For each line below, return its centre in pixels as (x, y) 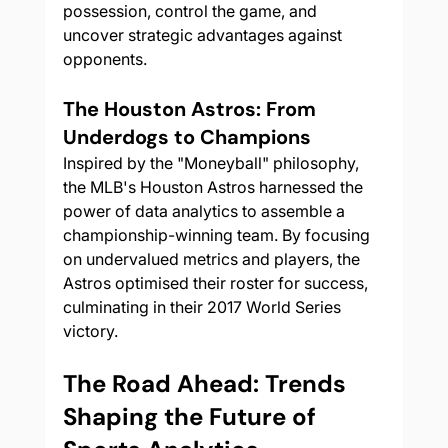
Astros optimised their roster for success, (217, 283)
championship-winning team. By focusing (218, 235)
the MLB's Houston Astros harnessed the (214, 187)
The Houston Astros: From (191, 109)
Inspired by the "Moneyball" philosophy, (212, 163)
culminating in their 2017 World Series (203, 307)
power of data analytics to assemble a (205, 211)
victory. (90, 331)
